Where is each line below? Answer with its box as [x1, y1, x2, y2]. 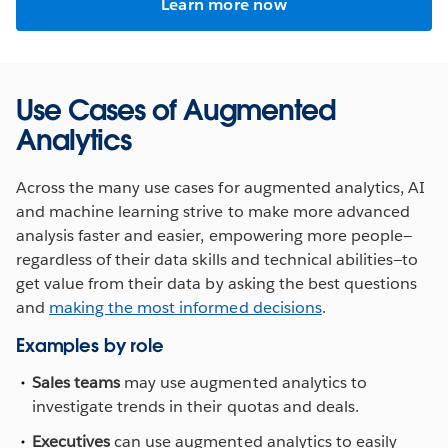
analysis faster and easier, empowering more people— [16, 224, 412, 246]
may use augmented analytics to [120, 371, 367, 393]
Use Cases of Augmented [16, 91, 335, 128]
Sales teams [32, 371, 121, 393]
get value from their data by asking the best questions [16, 272, 418, 294]
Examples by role [16, 333, 164, 357]
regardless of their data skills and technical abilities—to [16, 248, 419, 270]
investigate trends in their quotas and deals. [32, 395, 359, 417]
